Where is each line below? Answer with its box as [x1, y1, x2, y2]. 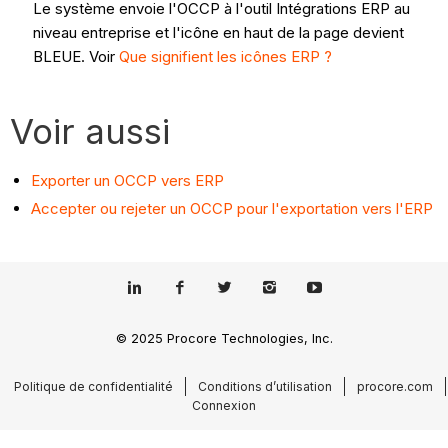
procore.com [357, 378, 433, 394]
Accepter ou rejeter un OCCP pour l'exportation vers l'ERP [31, 198, 434, 218]
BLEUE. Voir [32, 46, 119, 66]
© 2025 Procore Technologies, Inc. [115, 331, 333, 347]
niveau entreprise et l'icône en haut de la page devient [32, 22, 404, 42]
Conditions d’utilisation [198, 378, 332, 394]
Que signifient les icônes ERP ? [118, 46, 332, 66]
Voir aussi [10, 109, 171, 152]
